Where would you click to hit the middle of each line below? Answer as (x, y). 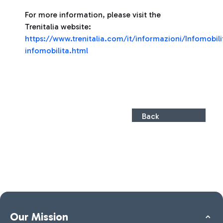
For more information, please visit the (93, 15)
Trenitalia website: (58, 27)
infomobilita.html (56, 51)
